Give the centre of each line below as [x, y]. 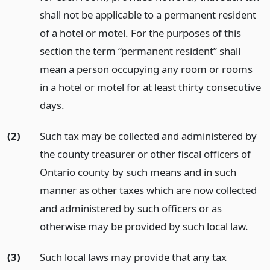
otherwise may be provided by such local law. [144, 226]
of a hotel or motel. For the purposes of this [140, 33]
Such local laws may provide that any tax [133, 257]
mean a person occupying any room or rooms [146, 69]
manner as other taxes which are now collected [148, 190]
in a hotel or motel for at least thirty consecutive [150, 87]
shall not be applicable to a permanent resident [148, 15]
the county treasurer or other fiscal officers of [145, 154]
